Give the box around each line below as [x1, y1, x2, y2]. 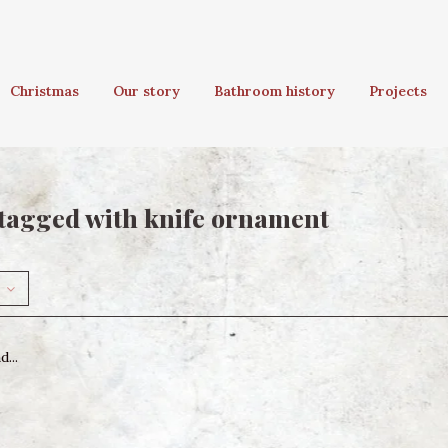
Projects [369, 82, 427, 100]
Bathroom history [214, 82, 335, 100]
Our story [113, 82, 180, 100]
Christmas [10, 82, 79, 100]
